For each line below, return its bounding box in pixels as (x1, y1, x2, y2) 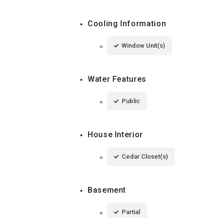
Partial (122, 208, 140, 216)
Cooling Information (88, 18, 166, 28)
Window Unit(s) (122, 41, 165, 49)
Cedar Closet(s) (122, 152, 168, 160)
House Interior (88, 129, 143, 139)
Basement (88, 185, 127, 195)
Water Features (88, 74, 146, 84)
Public (122, 97, 140, 105)
